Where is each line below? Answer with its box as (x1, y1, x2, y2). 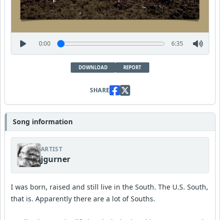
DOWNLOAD (79, 64, 108, 71)
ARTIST (41, 145, 62, 154)
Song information (13, 117, 73, 127)
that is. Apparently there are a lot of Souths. (11, 194, 155, 204)
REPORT (123, 64, 141, 71)
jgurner (41, 154, 70, 165)
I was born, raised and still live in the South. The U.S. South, (11, 182, 208, 192)
